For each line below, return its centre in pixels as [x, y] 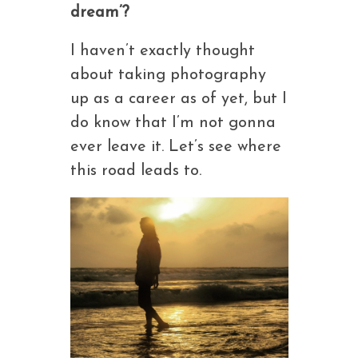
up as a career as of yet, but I [178, 99]
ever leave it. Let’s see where [175, 147]
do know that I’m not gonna [173, 123]
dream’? [99, 13]
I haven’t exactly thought [162, 51]
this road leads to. [135, 171]
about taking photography [168, 75]
